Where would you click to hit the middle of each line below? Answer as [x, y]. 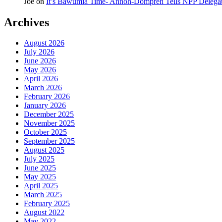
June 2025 [40, 168]
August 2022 [44, 213]
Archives [27, 22]
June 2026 [40, 61]
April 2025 [41, 186]
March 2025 [43, 195]
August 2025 [44, 150]
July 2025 [39, 159]
